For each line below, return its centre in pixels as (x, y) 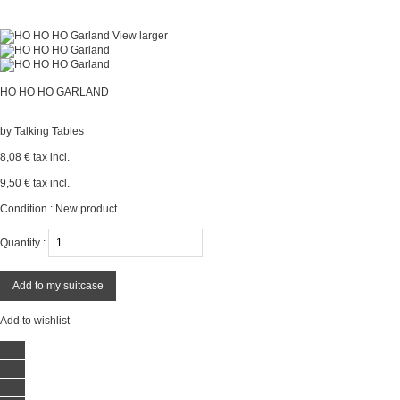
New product (86, 209)
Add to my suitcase (58, 286)
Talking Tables (49, 131)
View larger (140, 36)
